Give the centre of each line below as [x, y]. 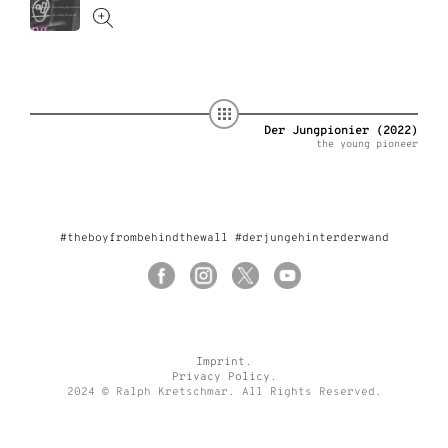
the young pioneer [367, 144]
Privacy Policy [220, 377]
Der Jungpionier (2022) [341, 131]
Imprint [220, 362]
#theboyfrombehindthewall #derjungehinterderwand [224, 238]
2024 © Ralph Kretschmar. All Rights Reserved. [224, 392]
